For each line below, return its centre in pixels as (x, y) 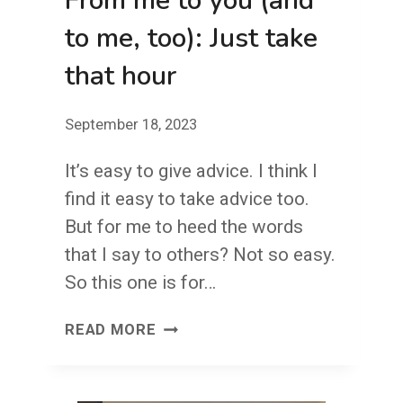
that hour (121, 76)
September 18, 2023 (131, 124)
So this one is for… (140, 282)
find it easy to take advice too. (187, 198)
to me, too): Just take (191, 39)
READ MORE (111, 330)
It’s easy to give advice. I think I (191, 170)
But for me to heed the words (184, 226)
